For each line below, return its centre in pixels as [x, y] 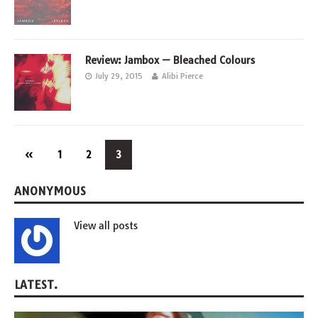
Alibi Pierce [182, 76]
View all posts [106, 225]
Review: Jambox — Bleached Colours [170, 60]
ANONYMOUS [50, 191]
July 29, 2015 [119, 76]
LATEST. [36, 284]
